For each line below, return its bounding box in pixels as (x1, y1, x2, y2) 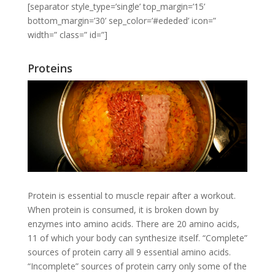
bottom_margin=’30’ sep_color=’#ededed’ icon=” (27, 14, 216, 26)
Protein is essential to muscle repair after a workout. (27, 190, 236, 202)
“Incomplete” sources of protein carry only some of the (27, 260, 247, 273)
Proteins (27, 61, 72, 76)
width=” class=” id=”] (27, 28, 107, 41)
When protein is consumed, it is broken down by (27, 204, 219, 216)
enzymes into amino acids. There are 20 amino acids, (27, 218, 239, 230)
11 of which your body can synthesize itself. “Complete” (27, 232, 247, 244)
